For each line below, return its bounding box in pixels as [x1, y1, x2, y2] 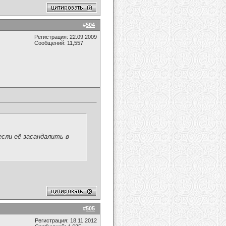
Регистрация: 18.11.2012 [35, 217, 97, 223]
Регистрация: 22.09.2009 [34, 34, 97, 40]
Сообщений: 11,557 [34, 40, 83, 46]
